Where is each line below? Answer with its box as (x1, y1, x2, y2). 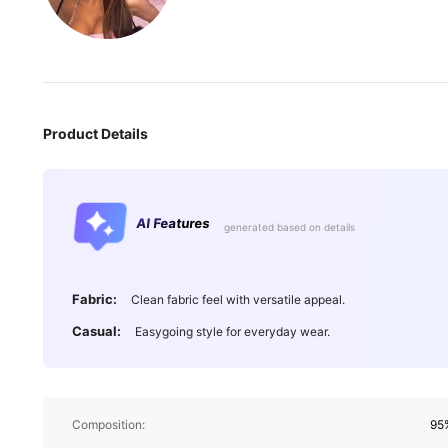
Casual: (71, 322, 121, 339)
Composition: (71, 417, 145, 433)
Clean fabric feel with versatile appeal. (131, 292, 345, 308)
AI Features (135, 214, 211, 231)
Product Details (43, 124, 148, 142)
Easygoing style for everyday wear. (135, 323, 330, 339)
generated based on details (223, 220, 355, 233)
